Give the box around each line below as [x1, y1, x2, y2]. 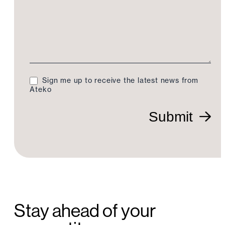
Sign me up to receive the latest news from [40, 76, 198, 85]
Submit [148, 109, 193, 125]
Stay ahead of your [14, 200, 156, 221]
